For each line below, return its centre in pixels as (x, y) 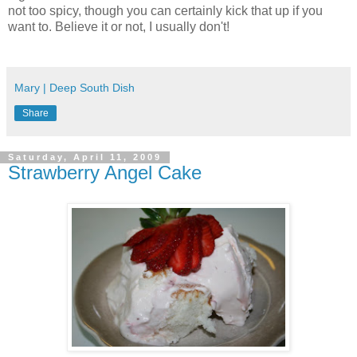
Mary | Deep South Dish (75, 88)
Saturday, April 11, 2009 (85, 157)
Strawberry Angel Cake (105, 173)
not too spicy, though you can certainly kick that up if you (165, 11)
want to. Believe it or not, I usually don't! (119, 27)
